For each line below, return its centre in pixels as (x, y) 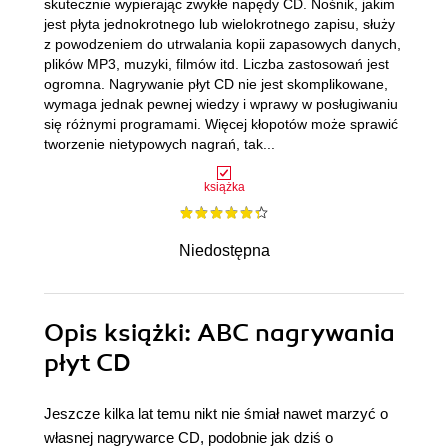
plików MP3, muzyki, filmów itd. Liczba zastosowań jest (216, 64)
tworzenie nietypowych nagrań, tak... (159, 144)
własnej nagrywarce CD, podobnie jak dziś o (188, 437)
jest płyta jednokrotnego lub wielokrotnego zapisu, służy (219, 24)
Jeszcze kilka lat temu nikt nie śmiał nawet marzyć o (216, 413)
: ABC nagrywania (289, 333)
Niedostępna (224, 250)
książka (224, 187)
